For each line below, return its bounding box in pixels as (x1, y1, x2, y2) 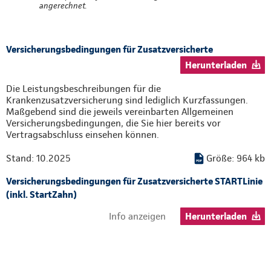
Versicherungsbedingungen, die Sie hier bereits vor (6, 117, 221, 129)
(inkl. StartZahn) (6, 189, 77, 201)
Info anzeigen (109, 211, 166, 223)
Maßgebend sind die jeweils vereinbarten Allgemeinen (6, 106, 233, 118)
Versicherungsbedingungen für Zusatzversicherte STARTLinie (6, 175, 263, 188)
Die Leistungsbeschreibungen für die (6, 83, 161, 95)
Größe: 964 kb (206, 152, 265, 165)
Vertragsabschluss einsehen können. (6, 129, 159, 141)
